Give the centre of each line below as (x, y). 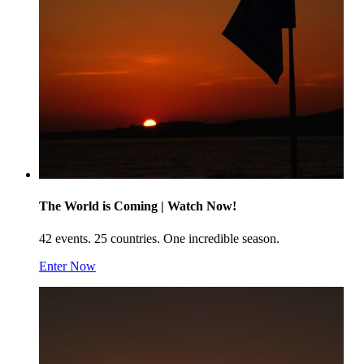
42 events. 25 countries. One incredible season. (159, 238)
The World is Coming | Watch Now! (138, 206)
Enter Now (67, 266)
